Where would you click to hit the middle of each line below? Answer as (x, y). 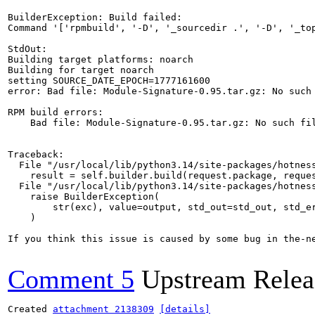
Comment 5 (71, 279)
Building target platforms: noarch (101, 59)
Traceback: (36, 154)
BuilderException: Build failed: (95, 17)
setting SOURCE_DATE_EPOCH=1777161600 (109, 81)
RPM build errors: (56, 112)
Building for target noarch (81, 70)
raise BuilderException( (84, 197)
